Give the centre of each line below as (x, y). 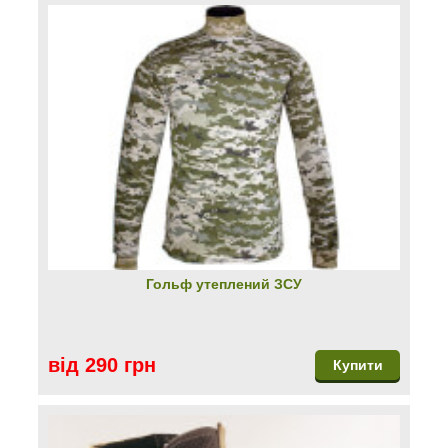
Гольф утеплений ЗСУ (224, 283)
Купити (357, 364)
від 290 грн (102, 364)
